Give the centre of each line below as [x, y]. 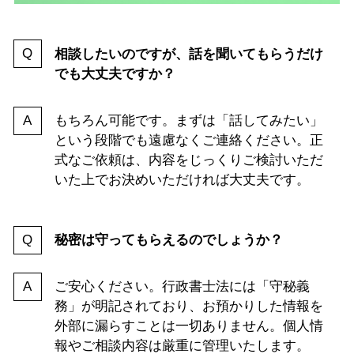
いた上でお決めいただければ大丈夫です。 [182, 179]
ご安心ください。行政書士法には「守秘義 [182, 286]
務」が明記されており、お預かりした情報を [188, 306]
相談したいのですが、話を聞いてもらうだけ [188, 54]
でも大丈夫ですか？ [115, 73]
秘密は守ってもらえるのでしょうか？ [168, 239]
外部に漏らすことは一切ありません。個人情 [188, 326]
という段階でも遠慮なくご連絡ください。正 [188, 140]
